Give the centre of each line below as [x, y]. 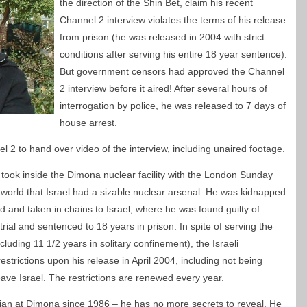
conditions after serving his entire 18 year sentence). [173, 54]
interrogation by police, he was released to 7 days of [173, 106]
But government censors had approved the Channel [172, 71]
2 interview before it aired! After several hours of [163, 88]
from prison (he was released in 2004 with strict [162, 37]
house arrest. [88, 123]
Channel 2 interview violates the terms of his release [173, 20]
